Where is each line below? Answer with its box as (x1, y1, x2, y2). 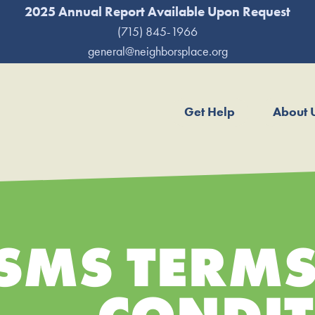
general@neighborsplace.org (87, 43, 228, 59)
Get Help (184, 103, 235, 120)
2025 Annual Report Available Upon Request (25, 4, 290, 20)
